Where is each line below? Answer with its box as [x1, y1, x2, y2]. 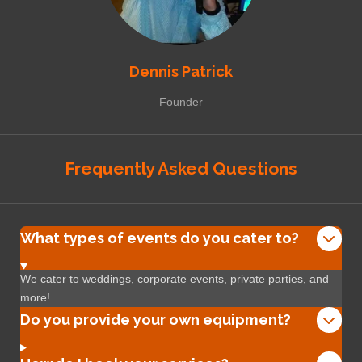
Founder [159, 95, 203, 108]
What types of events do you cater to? [20, 229, 299, 247]
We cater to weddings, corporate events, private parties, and [20, 272, 329, 286]
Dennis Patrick [129, 62, 233, 80]
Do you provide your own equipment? [20, 311, 291, 329]
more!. [20, 291, 53, 305]
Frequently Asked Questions [65, 158, 297, 179]
